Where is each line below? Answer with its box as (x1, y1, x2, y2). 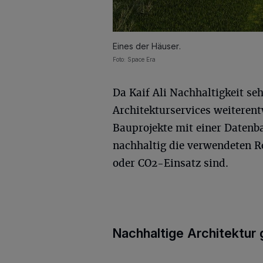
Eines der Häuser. (113, 41, 181, 51)
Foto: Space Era (113, 55, 156, 63)
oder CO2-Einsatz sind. (113, 156, 228, 170)
